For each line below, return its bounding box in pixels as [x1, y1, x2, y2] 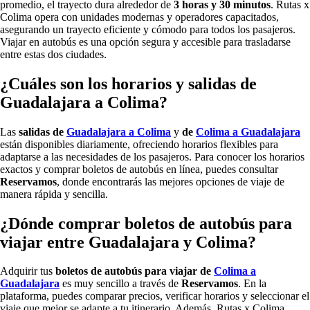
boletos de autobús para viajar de [55, 265, 214, 277]
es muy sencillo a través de [60, 277, 181, 290]
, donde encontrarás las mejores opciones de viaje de [57, 175, 284, 188]
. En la [238, 277, 266, 290]
